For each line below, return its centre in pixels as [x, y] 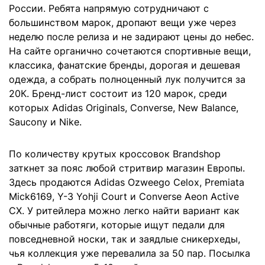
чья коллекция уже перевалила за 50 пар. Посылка [130, 253]
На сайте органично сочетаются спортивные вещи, [130, 51]
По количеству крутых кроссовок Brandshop [115, 154]
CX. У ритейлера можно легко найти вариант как [124, 211]
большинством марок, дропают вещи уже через [122, 23]
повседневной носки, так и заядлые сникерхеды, [125, 239]
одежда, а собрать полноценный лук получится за [127, 80]
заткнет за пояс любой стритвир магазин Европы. [127, 168]
